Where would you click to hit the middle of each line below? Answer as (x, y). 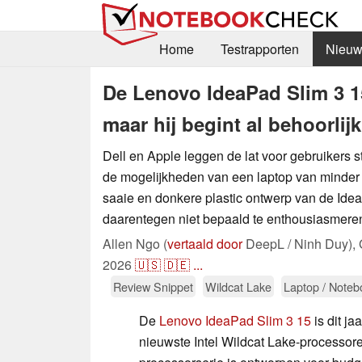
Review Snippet (153, 286)
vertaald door (205, 243)
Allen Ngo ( (135, 243)
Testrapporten (259, 49)
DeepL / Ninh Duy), (301, 243)
